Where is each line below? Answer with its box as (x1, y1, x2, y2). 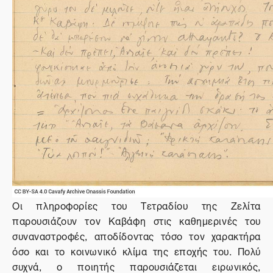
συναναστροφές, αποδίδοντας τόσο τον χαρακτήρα (12, 226, 261, 244)
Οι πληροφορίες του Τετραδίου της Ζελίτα (12, 196, 261, 214)
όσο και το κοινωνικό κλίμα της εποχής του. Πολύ (12, 241, 261, 260)
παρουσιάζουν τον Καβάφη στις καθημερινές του (12, 211, 261, 229)
